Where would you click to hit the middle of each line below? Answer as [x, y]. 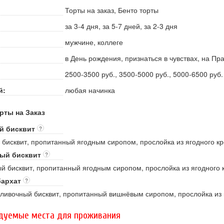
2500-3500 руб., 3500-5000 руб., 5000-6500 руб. [144, 74]
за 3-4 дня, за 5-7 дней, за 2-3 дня [121, 26]
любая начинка [90, 90]
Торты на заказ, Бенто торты [111, 10]
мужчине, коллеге [94, 42]
